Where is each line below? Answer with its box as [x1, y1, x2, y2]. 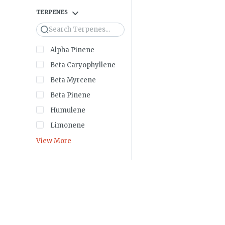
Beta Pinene [50, 90, 90, 99]
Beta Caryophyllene [50, 60, 116, 69]
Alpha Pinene [50, 45, 94, 54]
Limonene [50, 121, 85, 130]
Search [40, 25, 68, 35]
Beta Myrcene [50, 75, 96, 84]
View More [36, 137, 71, 145]
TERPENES [36, 8, 68, 16]
